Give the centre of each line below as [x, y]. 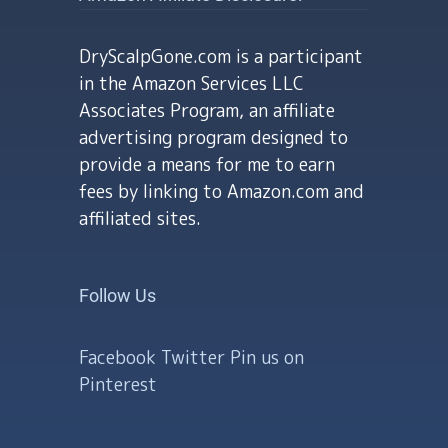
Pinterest [118, 384]
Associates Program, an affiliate [207, 110]
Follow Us [117, 295]
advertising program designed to [213, 137]
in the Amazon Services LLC [191, 83]
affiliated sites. [140, 218]
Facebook [120, 357]
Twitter [195, 357]
